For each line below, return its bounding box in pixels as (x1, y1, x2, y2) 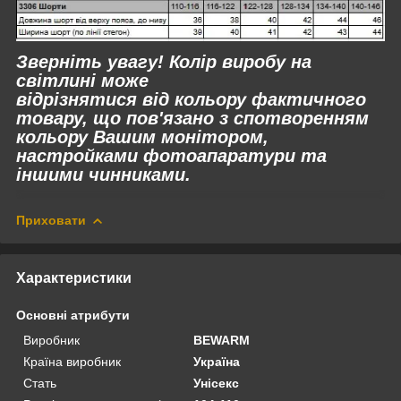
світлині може (16, 70, 149, 90)
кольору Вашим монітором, (16, 126, 269, 147)
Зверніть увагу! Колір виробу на (16, 51, 311, 72)
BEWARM (193, 332, 251, 347)
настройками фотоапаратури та (16, 145, 327, 166)
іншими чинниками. (16, 164, 191, 184)
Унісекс (193, 375, 240, 390)
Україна (193, 354, 241, 369)
